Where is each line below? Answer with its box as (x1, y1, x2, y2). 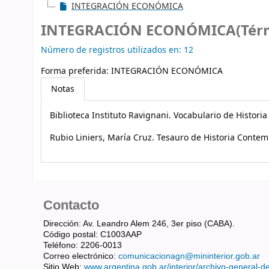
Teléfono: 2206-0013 (43, 240, 122, 250)
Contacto (43, 197, 99, 213)
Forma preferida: (41, 64, 111, 77)
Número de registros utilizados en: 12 (41, 43, 193, 56)
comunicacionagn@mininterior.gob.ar (118, 250, 260, 261)
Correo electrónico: (43, 250, 118, 261)
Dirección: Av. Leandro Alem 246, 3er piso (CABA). (43, 218, 235, 228)
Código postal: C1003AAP (43, 229, 142, 239)
